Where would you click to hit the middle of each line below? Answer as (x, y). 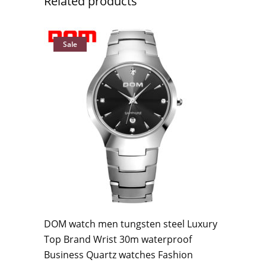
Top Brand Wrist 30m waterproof (118, 239)
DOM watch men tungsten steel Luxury (131, 224)
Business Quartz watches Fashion (118, 255)
